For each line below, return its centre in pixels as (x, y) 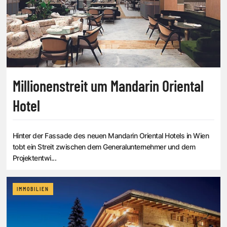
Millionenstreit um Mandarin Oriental (108, 85)
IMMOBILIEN (33, 189)
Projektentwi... (35, 158)
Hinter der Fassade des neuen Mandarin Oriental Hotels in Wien (111, 135)
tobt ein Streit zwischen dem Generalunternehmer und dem (104, 146)
